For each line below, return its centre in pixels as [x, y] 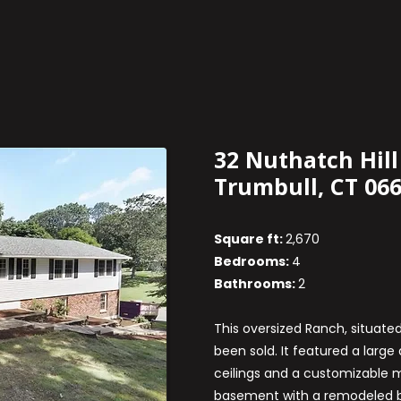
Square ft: [250, 239]
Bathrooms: [256, 284]
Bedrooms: [253, 261]
